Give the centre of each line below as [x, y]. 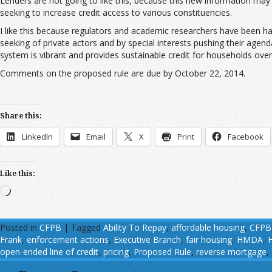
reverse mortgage [231, 251]
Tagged [86, 227]
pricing [116, 251]
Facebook [246, 136]
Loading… [29, 190]
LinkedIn [37, 136]
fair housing [209, 239]
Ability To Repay [135, 227]
